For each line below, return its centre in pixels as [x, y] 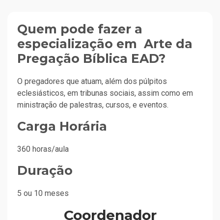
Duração [45, 170]
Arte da [166, 44]
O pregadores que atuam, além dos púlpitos [92, 81]
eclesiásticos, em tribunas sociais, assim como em [105, 93]
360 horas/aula [43, 149]
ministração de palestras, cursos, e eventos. [93, 105]
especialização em [79, 44]
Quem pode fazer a [80, 29]
